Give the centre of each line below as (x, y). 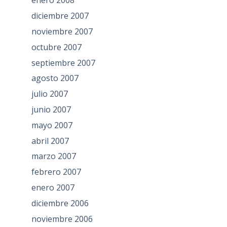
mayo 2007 (52, 125)
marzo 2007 (53, 156)
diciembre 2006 (60, 203)
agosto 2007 (55, 78)
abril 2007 (50, 141)
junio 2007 (51, 110)
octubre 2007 (56, 47)
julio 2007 (49, 94)
